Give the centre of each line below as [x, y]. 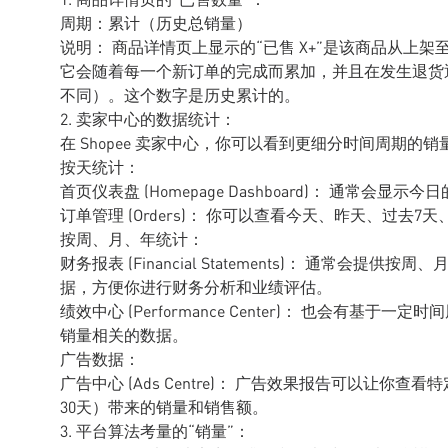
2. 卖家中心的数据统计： [148, 118]
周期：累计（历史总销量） [156, 22]
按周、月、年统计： [132, 238]
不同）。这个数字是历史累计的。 [180, 94]
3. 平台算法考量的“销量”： [155, 430]
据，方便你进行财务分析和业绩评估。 [196, 286]
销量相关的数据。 [124, 334]
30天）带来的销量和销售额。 [164, 406]
